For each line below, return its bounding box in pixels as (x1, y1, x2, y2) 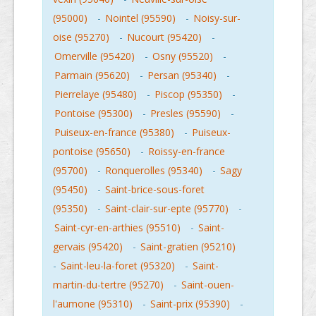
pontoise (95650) (53, 145, 130, 158)
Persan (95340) (147, 68, 217, 82)
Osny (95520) (152, 49, 213, 63)
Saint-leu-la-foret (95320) (61, 259, 175, 272)
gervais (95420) (53, 240, 123, 253)
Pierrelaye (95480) (54, 87, 137, 101)
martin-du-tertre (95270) (53, 278, 164, 291)
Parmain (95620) (54, 68, 130, 82)
